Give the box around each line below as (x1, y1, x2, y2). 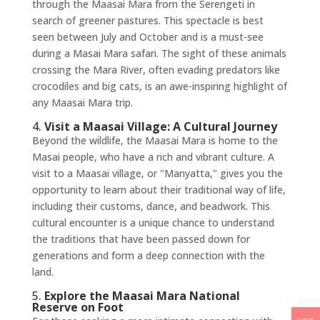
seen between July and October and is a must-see (31, 30, 264, 44)
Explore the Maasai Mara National (44, 288, 240, 304)
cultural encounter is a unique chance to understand (31, 216, 274, 230)
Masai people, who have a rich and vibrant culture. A (31, 150, 274, 164)
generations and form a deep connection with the (31, 249, 265, 263)
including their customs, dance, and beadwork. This (31, 199, 270, 214)
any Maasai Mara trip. (31, 96, 133, 110)
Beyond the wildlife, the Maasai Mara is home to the (31, 134, 278, 148)
